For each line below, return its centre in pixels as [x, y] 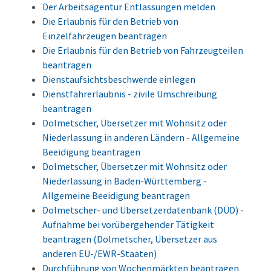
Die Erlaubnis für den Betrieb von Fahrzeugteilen [143, 51]
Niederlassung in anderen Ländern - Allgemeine [141, 138]
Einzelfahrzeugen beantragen [105, 36]
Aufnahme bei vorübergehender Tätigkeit [128, 225]
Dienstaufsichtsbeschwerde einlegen [119, 80]
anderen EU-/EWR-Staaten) [100, 254]
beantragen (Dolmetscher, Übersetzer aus [130, 239]
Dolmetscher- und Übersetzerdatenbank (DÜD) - [143, 210]
